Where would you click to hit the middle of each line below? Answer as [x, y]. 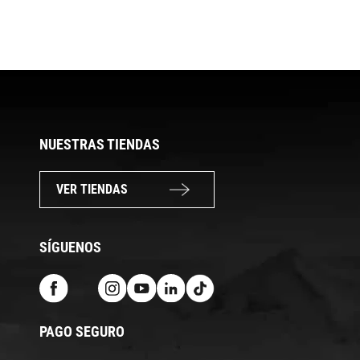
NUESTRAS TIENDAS [100, 144]
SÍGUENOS [70, 247]
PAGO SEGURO [82, 331]
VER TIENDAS [92, 189]
